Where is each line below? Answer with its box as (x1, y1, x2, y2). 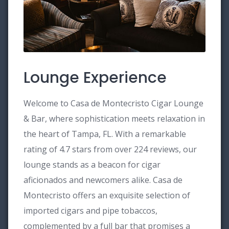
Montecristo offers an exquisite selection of (24, 190, 190, 201)
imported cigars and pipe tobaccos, (24, 205, 157, 216)
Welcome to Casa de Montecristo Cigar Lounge (24, 98, 203, 109)
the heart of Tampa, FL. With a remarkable (24, 128, 186, 140)
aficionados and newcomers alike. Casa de (24, 174, 182, 186)
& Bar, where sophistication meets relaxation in (24, 113, 205, 124)
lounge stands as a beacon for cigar (24, 159, 161, 170)
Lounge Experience (24, 67, 167, 88)
